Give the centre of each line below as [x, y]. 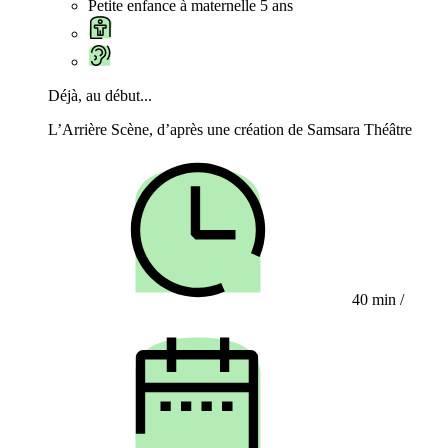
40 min [374, 300]
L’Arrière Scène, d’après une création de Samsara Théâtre [230, 130]
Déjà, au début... [100, 96]
